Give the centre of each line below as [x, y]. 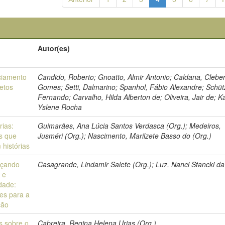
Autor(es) [54, 48]
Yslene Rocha [60, 107]
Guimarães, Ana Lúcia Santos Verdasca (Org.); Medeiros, [130, 126]
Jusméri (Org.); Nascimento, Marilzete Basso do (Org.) [125, 136]
